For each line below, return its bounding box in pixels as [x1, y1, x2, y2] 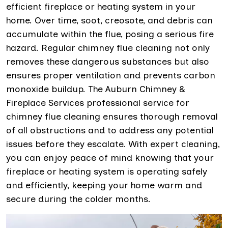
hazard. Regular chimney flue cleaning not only [6, 42, 210, 53]
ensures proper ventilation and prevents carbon [6, 69, 215, 81]
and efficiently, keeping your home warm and [6, 179, 202, 191]
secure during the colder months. [6, 193, 151, 205]
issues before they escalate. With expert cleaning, [6, 138, 220, 150]
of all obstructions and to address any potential [6, 124, 214, 136]
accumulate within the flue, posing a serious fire [6, 28, 214, 40]
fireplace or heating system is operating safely [6, 165, 207, 177]
